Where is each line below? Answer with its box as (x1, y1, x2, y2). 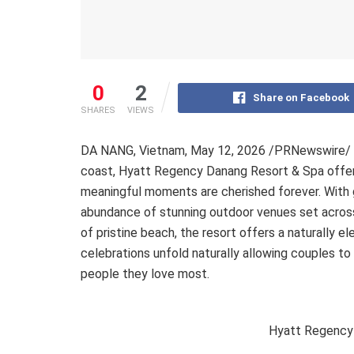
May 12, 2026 (190, 142, 265, 158)
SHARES (81, 104, 115, 115)
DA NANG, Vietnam (81, 142, 185, 158)
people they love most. (81, 265, 209, 281)
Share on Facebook (252, 91, 349, 104)
